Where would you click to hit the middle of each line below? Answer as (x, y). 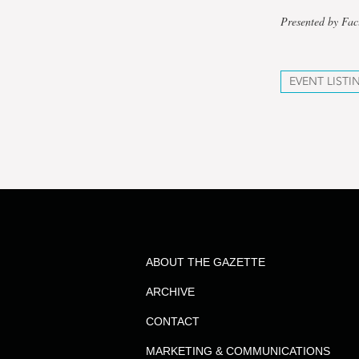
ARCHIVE (170, 292)
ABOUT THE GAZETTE (205, 262)
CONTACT (172, 321)
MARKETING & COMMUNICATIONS (238, 351)
